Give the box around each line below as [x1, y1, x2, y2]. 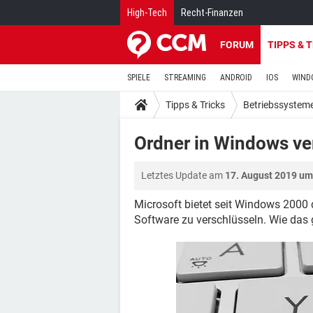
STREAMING [164, 73, 206, 82]
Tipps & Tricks [166, 99, 225, 110]
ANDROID [220, 73, 252, 82]
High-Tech [127, 7, 167, 18]
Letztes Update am [141, 170, 225, 181]
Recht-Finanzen [181, 7, 243, 18]
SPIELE [127, 73, 150, 82]
